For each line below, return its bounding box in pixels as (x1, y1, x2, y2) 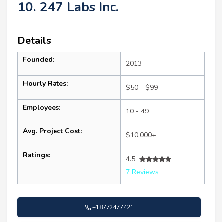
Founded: (23, 55, 54, 65)
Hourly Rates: (23, 79, 68, 89)
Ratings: (23, 150, 50, 160)
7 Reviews (126, 167, 159, 177)
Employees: (23, 103, 60, 112)
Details (17, 34, 51, 48)
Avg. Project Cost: (23, 126, 82, 136)
